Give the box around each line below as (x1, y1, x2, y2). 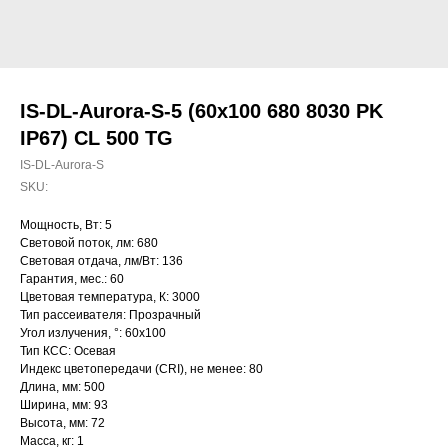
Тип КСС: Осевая (20, 344, 116, 358)
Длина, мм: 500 (20, 380, 105, 394)
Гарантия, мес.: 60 (20, 272, 124, 286)
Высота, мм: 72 (20, 416, 105, 430)
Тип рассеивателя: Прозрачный (20, 308, 201, 322)
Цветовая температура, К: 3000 (20, 290, 200, 304)
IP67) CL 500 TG (20, 127, 173, 149)
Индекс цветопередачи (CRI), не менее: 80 (20, 362, 263, 376)
